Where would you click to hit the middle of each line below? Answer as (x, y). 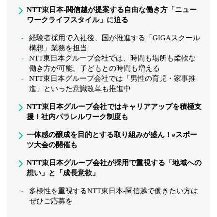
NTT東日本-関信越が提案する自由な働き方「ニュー (112, 9)
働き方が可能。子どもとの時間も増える (95, 68)
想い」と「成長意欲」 (63, 173)
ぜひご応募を (51, 201)
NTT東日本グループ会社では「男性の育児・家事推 (113, 78)
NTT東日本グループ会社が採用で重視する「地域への (114, 163)
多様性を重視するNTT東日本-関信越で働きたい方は (114, 191)
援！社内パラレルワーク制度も (78, 116)
